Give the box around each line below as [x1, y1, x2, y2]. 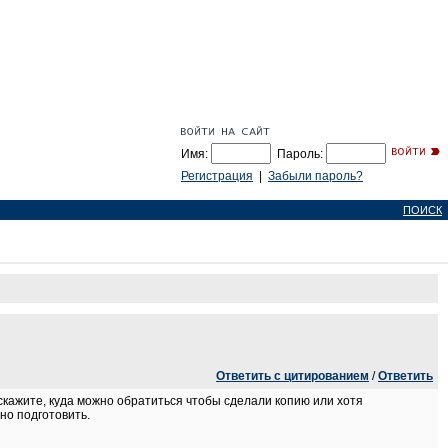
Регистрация [181, 169, 253, 183]
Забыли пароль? [268, 169, 363, 183]
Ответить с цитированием [216, 369, 369, 383]
